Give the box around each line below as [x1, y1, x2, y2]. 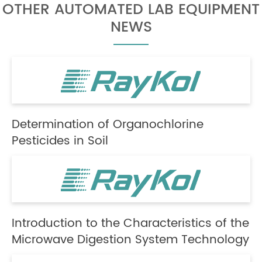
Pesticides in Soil [12, 131, 108, 151]
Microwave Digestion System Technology [12, 230, 249, 250]
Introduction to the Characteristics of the [12, 213, 249, 233]
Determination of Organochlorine [12, 115, 204, 135]
